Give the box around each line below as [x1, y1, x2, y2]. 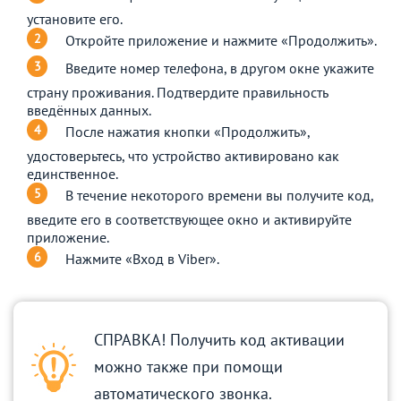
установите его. [27, 10, 123, 29]
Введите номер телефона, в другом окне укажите [65, 58, 374, 77]
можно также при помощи [94, 356, 283, 378]
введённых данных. [27, 101, 151, 120]
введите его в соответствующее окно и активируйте [27, 210, 352, 229]
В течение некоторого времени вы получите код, [65, 185, 373, 204]
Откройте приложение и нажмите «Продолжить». [65, 30, 377, 49]
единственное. [27, 165, 118, 183]
